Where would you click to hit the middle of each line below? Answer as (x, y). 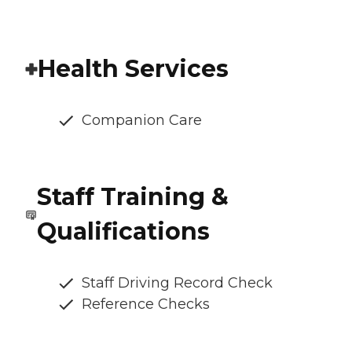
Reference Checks (146, 304)
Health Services (133, 68)
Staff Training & (132, 196)
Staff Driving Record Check (177, 282)
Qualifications (123, 231)
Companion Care (142, 120)
